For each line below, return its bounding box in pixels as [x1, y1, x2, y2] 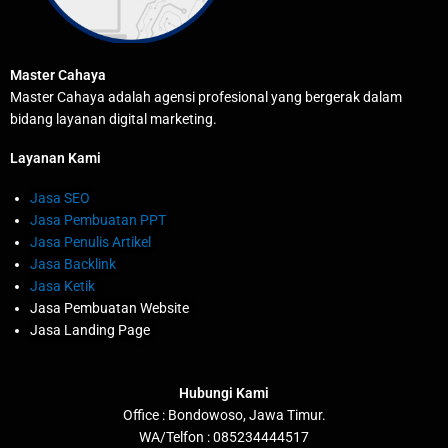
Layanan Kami [10, 150, 101, 167]
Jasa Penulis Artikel [30, 234, 151, 251]
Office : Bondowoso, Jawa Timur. [122, 406, 326, 423]
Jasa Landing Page [30, 322, 150, 339]
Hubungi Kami [179, 384, 269, 401]
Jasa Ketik [30, 278, 95, 295]
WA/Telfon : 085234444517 [139, 428, 309, 445]
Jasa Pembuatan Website [30, 300, 189, 317]
